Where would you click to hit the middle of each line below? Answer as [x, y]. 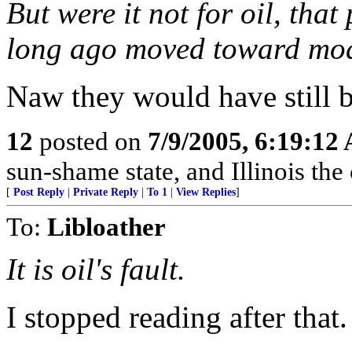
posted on [90, 141]
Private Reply [106, 192]
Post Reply [39, 192]
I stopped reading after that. [177, 317]
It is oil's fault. [96, 269]
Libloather [106, 227]
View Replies [206, 192]
